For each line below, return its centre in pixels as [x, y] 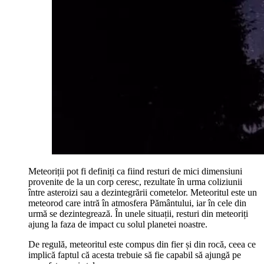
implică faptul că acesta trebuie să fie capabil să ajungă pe [135, 255]
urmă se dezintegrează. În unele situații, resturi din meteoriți [138, 214]
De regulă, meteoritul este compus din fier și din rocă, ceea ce [142, 245]
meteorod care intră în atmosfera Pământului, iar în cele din [137, 203]
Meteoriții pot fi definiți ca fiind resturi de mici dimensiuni [135, 171]
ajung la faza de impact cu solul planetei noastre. [118, 225]
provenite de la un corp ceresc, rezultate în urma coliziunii [135, 182]
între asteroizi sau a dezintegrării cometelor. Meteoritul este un [143, 193]
